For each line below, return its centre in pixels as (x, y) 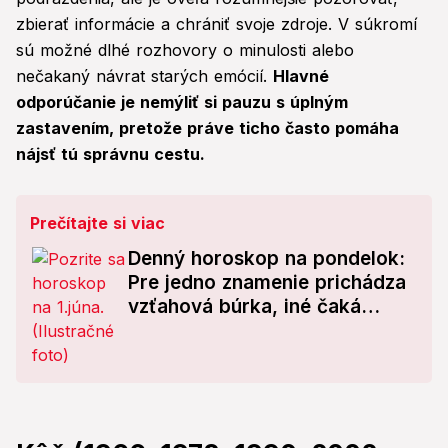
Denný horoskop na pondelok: (266, 259)
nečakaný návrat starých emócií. (144, 76)
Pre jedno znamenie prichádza (267, 283)
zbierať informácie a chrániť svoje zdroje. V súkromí (216, 24)
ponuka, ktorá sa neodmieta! (260, 331)
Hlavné (301, 76)
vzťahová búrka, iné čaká (244, 307)
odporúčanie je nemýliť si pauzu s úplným (182, 102)
